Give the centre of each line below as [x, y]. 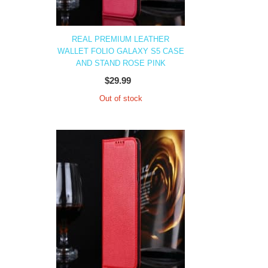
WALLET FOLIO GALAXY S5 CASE [121, 51]
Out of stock [121, 98]
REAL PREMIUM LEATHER [121, 39]
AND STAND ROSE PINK [121, 63]
